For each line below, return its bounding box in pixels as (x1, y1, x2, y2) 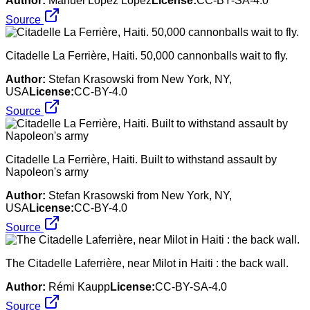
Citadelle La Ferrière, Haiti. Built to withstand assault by (6, 153, 277, 165)
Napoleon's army (6, 165, 89, 178)
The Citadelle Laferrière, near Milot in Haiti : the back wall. (6, 257, 289, 269)
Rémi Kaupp (48, 280, 110, 293)
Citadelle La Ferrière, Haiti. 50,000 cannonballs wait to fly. (6, 49, 288, 62)
